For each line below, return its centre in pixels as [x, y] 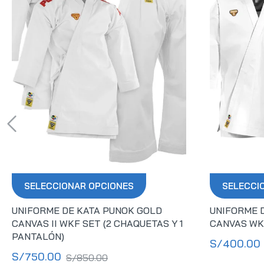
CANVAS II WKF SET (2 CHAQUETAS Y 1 [97, 224]
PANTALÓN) [38, 237]
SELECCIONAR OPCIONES [79, 186]
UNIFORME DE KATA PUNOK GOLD [87, 211]
